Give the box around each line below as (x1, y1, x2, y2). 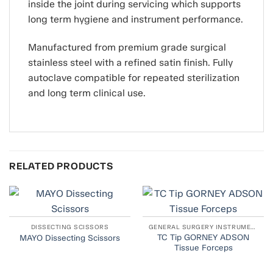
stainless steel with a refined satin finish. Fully (28, 57, 233, 69)
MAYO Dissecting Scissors (19, 232, 120, 243)
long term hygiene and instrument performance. (28, 13, 243, 26)
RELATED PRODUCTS (9, 160, 113, 172)
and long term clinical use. (28, 87, 146, 99)
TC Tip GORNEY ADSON (157, 232, 249, 243)
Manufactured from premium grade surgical (28, 41, 226, 54)
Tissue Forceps (174, 243, 233, 253)
